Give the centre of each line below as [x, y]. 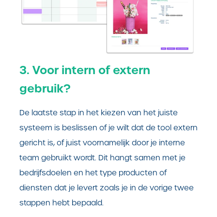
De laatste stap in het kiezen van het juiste [99, 113]
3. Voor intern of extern [85, 70]
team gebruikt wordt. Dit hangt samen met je [102, 158]
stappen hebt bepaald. [63, 203]
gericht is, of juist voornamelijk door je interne [102, 143]
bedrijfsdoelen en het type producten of [93, 173]
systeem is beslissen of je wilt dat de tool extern [108, 128]
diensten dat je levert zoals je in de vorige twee [107, 188]
